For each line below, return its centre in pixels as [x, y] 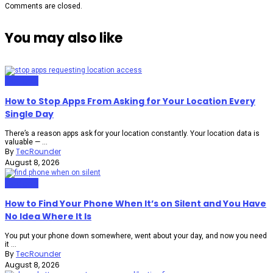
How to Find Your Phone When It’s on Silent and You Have [136, 204]
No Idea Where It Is [48, 217]
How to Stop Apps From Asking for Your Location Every [130, 101]
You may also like [64, 38]
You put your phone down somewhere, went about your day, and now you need [136, 236]
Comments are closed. [44, 6]
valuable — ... [26, 142]
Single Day [29, 114]
